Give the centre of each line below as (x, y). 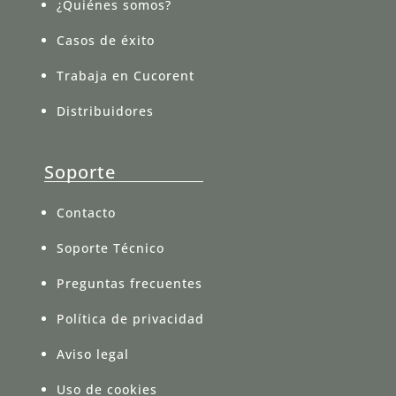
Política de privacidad (130, 319)
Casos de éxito (106, 41)
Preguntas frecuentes (129, 284)
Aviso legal (93, 354)
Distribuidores (105, 111)
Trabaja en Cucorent (126, 76)
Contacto (86, 213)
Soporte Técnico (110, 248)
